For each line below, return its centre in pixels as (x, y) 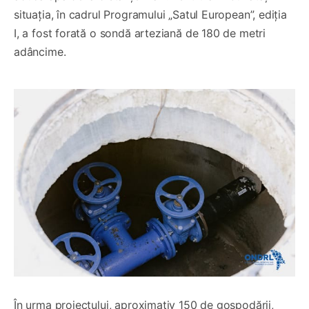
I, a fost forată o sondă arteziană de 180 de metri (140, 33)
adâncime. (40, 52)
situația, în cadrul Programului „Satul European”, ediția (150, 15)
